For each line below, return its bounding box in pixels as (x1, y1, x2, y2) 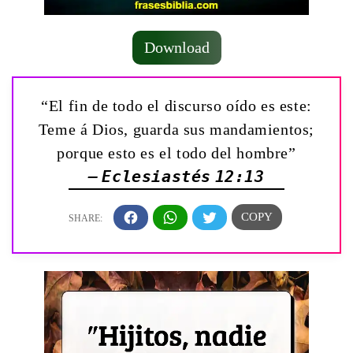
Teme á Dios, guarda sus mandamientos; (38, 121, 315, 138)
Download (143, 39, 210, 56)
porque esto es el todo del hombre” (57, 144, 296, 162)
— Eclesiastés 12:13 (88, 167, 265, 186)
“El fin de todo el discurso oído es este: (41, 97, 312, 114)
